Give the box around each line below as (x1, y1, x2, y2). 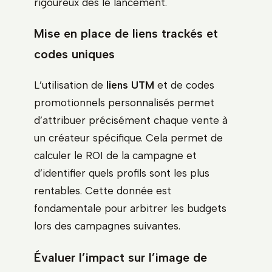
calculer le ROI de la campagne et (34, 149, 197, 162)
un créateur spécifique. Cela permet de (34, 132, 223, 144)
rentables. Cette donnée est (34, 185, 171, 197)
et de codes (154, 79, 214, 92)
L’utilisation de (34, 79, 106, 92)
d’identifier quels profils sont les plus (34, 167, 209, 180)
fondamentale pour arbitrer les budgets (34, 202, 226, 215)
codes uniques (34, 47, 115, 62)
